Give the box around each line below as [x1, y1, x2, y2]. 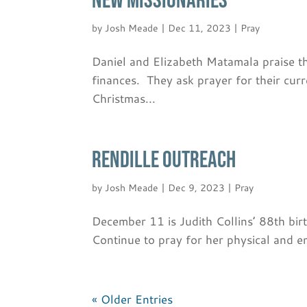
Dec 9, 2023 [168, 180, 225, 195]
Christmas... [92, 89, 156, 106]
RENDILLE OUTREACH [92, 145, 236, 174]
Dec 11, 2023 [168, 21, 232, 35]
